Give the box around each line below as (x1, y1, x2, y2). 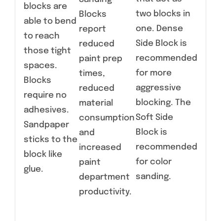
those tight (23, 47, 71, 56)
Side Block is (135, 39, 187, 48)
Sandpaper (23, 121, 69, 130)
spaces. (23, 62, 57, 71)
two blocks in (135, 10, 190, 19)
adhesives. (23, 106, 69, 115)
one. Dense (135, 25, 183, 34)
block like (23, 150, 62, 159)
